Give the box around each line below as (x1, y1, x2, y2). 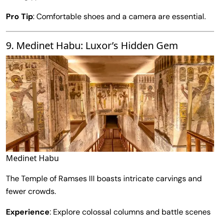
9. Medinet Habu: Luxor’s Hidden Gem (6, 38, 178, 52)
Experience (6, 207, 50, 218)
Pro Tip (6, 11, 33, 22)
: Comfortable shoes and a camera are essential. (33, 11, 206, 22)
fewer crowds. (6, 186, 56, 197)
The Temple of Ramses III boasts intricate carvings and (6, 173, 202, 184)
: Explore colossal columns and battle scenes (50, 207, 211, 218)
